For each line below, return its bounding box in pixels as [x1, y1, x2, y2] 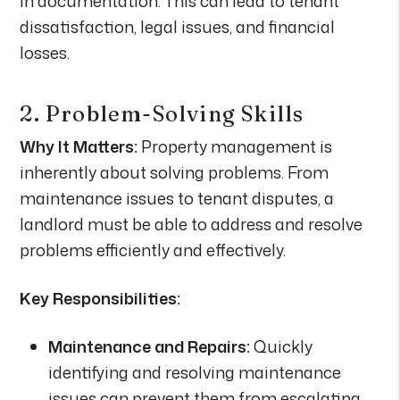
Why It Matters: [20, 134, 138, 158]
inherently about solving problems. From [20, 160, 329, 184]
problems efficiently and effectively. [20, 237, 287, 262]
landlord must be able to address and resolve [20, 212, 363, 236]
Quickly [250, 334, 313, 358]
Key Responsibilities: [20, 286, 181, 310]
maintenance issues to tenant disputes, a [20, 186, 335, 210]
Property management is [137, 134, 333, 158]
